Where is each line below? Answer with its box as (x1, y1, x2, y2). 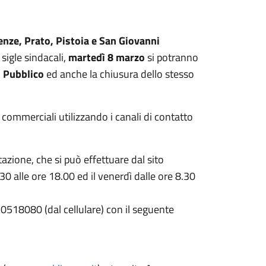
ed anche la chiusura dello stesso (46, 66, 194, 82)
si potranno (144, 49, 198, 65)
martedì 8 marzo (68, 49, 145, 65)
